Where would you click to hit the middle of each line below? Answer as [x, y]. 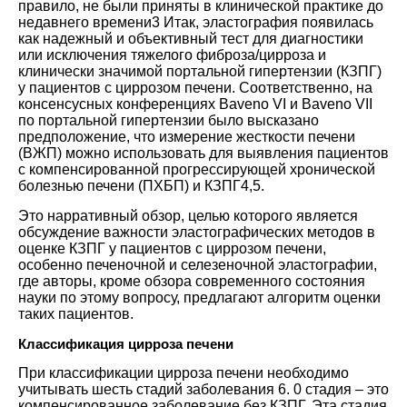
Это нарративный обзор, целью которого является [188, 215]
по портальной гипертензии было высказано [169, 120]
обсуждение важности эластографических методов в [197, 232]
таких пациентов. [76, 313]
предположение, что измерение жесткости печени [187, 136]
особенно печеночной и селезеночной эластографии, [198, 264]
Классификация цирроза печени [126, 343]
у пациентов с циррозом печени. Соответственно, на [195, 87]
